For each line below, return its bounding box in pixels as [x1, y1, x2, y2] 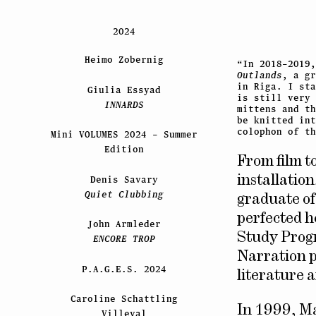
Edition [104, 144, 144, 155]
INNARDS [104, 99, 144, 110]
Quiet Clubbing [84, 188, 164, 200]
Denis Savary [90, 174, 158, 185]
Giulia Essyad [87, 84, 161, 95]
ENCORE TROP [92, 233, 155, 245]
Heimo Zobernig [84, 54, 164, 66]
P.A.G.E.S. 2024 [81, 263, 166, 274]
